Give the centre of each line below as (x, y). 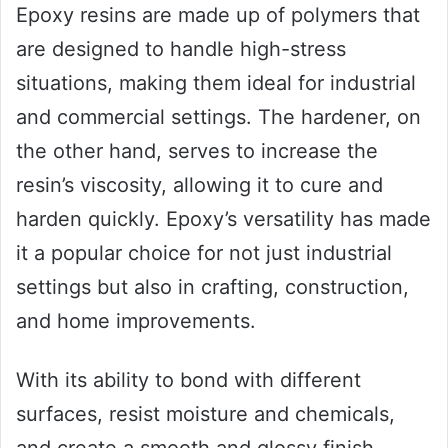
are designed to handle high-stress (181, 48)
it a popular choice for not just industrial (204, 252)
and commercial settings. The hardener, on (218, 116)
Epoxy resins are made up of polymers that (218, 14)
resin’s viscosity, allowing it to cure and (199, 184)
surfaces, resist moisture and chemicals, (205, 413)
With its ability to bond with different (188, 379)
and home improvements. (136, 320)
